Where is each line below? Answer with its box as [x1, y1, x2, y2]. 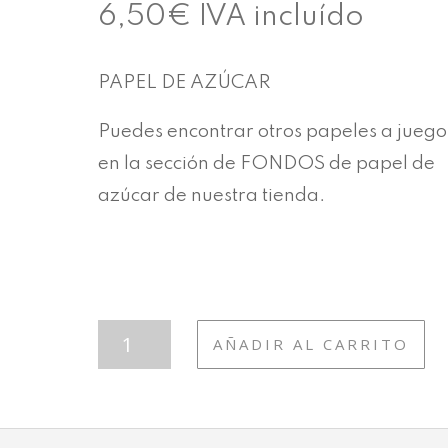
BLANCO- [97, 366, 174, 386]
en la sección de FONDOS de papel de [98, 154, 436, 174]
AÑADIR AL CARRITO [212, 333, 409, 354]
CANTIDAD [97, 412, 186, 432]
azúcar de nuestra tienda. [98, 186, 326, 206]
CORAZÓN [97, 343, 181, 363]
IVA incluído [199, 2, 365, 32]
